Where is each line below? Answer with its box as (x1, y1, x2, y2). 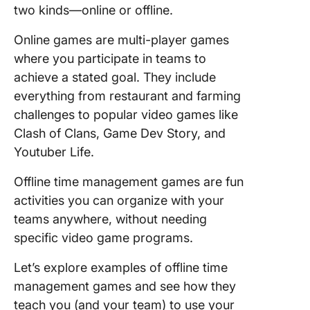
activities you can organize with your (14, 193, 224, 208)
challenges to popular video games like (14, 107, 238, 122)
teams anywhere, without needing (14, 212, 207, 226)
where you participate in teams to (14, 51, 206, 66)
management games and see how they (14, 279, 236, 293)
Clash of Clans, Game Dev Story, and (14, 126, 226, 140)
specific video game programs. (14, 230, 197, 245)
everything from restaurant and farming (14, 89, 241, 103)
